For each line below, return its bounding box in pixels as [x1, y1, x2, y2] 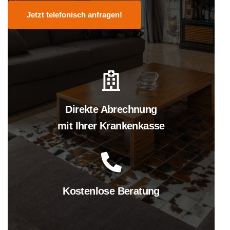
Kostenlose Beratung [63, 185, 160, 197]
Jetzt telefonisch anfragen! [27, 10, 122, 19]
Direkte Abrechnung [65, 104, 157, 115]
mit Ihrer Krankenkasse [57, 120, 165, 131]
